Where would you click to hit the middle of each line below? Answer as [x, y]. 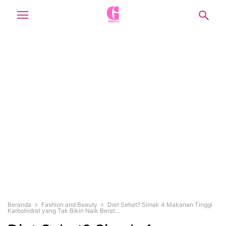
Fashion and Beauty [69, 205]
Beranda [19, 205]
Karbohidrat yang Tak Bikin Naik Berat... [64, 211]
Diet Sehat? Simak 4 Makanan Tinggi [160, 205]
